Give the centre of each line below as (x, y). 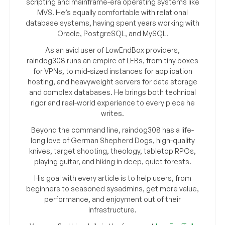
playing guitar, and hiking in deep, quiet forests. (113, 162)
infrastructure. (113, 210)
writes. (113, 114)
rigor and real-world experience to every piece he (113, 103)
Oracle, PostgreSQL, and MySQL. (113, 34)
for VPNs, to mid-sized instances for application (113, 71)
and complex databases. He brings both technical (113, 92)
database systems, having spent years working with (113, 23)
